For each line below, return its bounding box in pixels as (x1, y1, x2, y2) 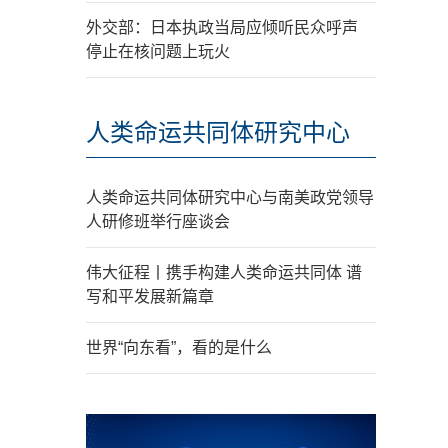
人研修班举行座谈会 (86, 213, 230, 230)
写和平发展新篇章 (86, 288, 214, 305)
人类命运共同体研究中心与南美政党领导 (86, 189, 374, 206)
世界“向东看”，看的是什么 (86, 339, 272, 356)
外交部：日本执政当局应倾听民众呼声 (86, 19, 358, 36)
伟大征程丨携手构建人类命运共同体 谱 (86, 264, 362, 281)
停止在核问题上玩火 (86, 43, 230, 60)
